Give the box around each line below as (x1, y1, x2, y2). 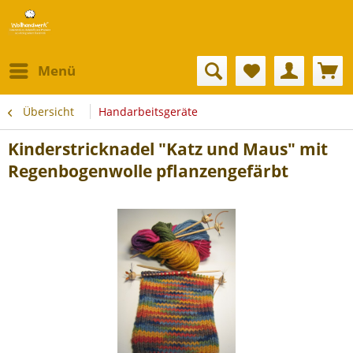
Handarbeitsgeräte (98, 104, 198, 119)
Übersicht (23, 104, 74, 119)
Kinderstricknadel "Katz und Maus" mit (8, 138, 328, 160)
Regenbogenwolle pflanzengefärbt (8, 160, 288, 182)
